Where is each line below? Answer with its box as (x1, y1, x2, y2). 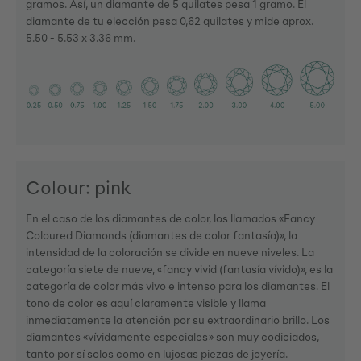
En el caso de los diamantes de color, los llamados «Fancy (26, 210, 315, 225)
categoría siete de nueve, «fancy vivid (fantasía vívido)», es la (26, 261, 333, 276)
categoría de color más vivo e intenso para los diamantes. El (26, 278, 330, 293)
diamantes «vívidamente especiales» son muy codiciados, (26, 329, 319, 343)
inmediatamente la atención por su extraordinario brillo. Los (26, 312, 330, 326)
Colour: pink (26, 175, 131, 198)
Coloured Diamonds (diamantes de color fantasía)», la (26, 227, 297, 242)
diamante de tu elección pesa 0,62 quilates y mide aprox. (26, 14, 313, 28)
